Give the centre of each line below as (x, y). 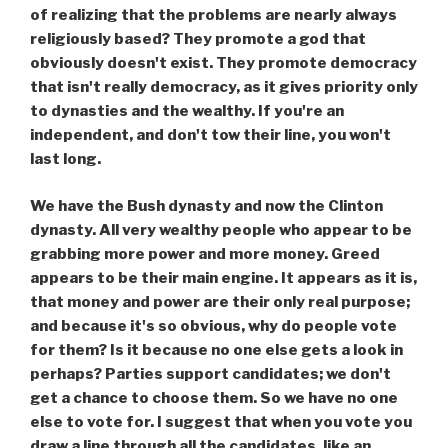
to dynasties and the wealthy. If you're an (187, 111)
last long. (65, 159)
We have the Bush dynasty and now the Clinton (206, 205)
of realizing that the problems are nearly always (213, 15)
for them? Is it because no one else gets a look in (216, 349)
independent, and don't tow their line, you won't (210, 135)
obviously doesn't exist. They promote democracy (223, 63)
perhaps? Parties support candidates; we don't (210, 373)
